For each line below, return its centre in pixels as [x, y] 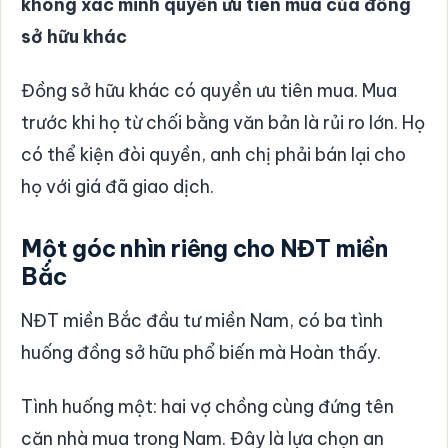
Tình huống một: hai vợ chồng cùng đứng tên [207, 406]
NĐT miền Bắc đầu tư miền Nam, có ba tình [202, 320]
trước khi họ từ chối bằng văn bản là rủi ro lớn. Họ [223, 122]
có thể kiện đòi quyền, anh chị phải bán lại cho [213, 154]
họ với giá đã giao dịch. [117, 186]
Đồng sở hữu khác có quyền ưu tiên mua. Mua [209, 90]
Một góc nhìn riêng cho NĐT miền [204, 248]
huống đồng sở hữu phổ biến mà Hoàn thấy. [201, 352]
